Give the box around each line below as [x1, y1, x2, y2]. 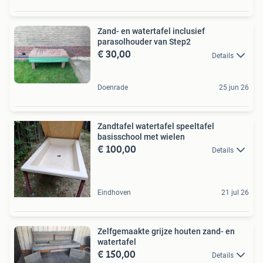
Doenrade [97, 83, 128, 92]
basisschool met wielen [97, 131, 185, 141]
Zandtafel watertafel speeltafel [97, 121, 214, 131]
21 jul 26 [221, 188, 249, 197]
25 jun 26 [219, 83, 249, 92]
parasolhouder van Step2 [97, 37, 191, 47]
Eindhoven [97, 188, 131, 197]
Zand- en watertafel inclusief [97, 26, 205, 36]
